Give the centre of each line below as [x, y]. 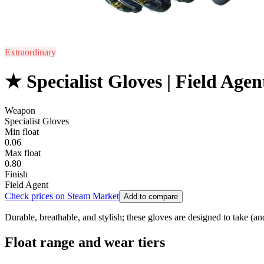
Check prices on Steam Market [62, 196]
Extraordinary [30, 52]
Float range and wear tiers [85, 242]
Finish [16, 174]
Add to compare [151, 196]
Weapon [20, 110]
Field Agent [27, 184]
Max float [23, 153]
